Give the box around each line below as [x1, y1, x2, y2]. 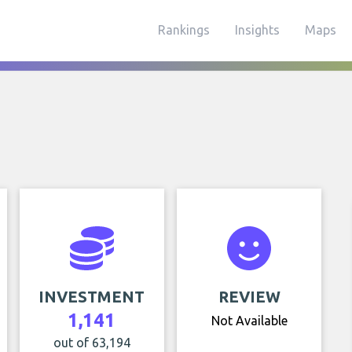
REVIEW [218, 288, 280, 306]
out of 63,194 [53, 335, 130, 350]
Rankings [158, 23, 210, 37]
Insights [235, 23, 280, 37]
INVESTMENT [38, 288, 145, 306]
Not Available [211, 313, 288, 328]
